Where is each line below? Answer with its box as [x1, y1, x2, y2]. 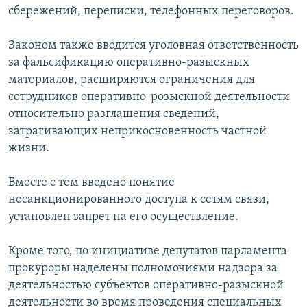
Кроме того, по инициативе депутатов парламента [8, 245, 287, 258]
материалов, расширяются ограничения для [8, 73, 255, 87]
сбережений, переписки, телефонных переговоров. [8, 5, 294, 19]
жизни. [8, 142, 49, 156]
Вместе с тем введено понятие [8, 176, 175, 190]
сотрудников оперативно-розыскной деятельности [8, 90, 290, 104]
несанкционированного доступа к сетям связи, [8, 193, 269, 207]
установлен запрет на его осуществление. [8, 210, 238, 224]
